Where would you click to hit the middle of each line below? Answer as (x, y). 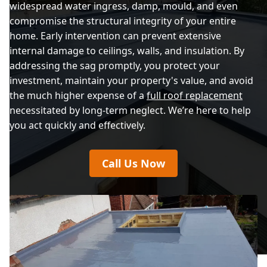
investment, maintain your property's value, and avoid (131, 80)
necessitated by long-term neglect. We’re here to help (130, 110)
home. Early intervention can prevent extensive (115, 35)
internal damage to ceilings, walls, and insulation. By (127, 50)
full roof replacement (195, 95)
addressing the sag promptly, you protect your (115, 65)
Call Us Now (133, 163)
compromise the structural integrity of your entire (123, 21)
